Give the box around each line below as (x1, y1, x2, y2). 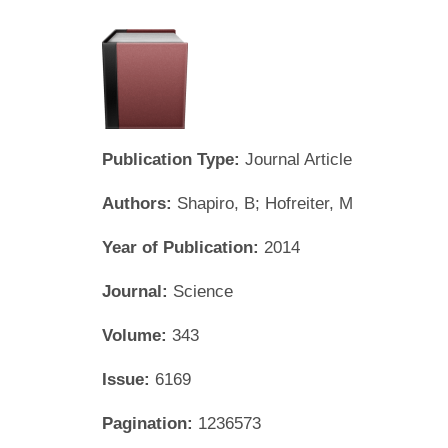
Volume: (102, 325, 172, 345)
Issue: (102, 369, 155, 389)
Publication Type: (102, 149, 245, 169)
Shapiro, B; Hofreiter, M (177, 193, 353, 213)
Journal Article (245, 149, 352, 169)
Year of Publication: (102, 237, 264, 257)
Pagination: (102, 413, 198, 433)
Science (173, 281, 233, 301)
